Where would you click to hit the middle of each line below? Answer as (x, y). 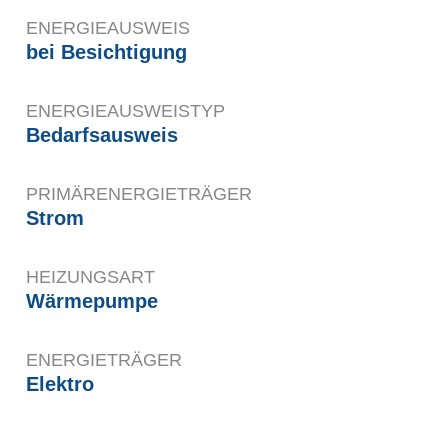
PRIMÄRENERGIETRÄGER (139, 194)
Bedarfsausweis (102, 135)
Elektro (60, 384)
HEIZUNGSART (90, 277)
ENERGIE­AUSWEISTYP (125, 111)
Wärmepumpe (92, 301)
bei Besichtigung (106, 52)
